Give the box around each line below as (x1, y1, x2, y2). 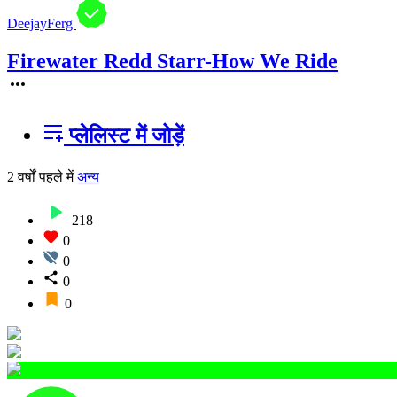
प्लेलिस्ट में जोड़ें (64, 124, 184, 148)
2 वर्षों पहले (7, 169, 63, 185)
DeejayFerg (7, 16, 76, 32)
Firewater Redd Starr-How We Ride (7, 50, 338, 74)
